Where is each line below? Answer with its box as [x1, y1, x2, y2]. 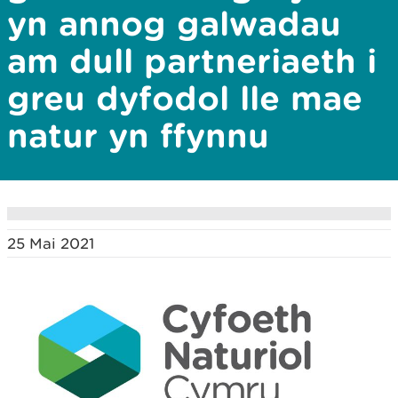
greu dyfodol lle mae [7, 79, 362, 116]
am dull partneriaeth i [7, 42, 377, 79]
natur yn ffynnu [7, 116, 269, 154]
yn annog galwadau [7, 4, 341, 42]
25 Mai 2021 [7, 235, 94, 252]
